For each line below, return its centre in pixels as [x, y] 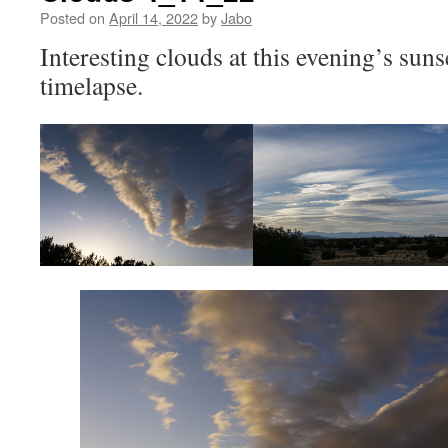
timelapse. [91, 85]
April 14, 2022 [153, 17]
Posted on [72, 17]
